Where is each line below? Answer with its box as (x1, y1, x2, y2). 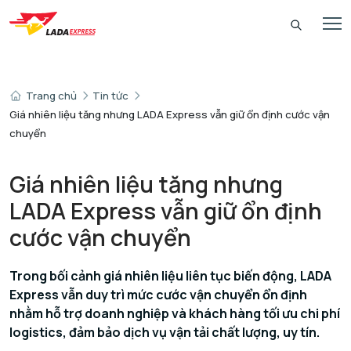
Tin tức (92, 89, 128, 103)
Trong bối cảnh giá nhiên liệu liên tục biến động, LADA (9, 267, 331, 284)
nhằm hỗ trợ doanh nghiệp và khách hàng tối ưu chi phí (9, 305, 340, 322)
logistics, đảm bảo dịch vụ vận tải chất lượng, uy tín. (9, 324, 320, 341)
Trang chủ (26, 89, 77, 103)
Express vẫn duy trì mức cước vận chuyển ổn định (9, 286, 307, 303)
